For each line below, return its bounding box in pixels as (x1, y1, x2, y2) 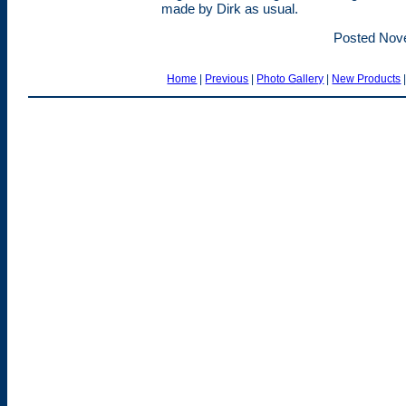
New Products (332, 72, 401, 85)
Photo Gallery (256, 72, 324, 85)
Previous (205, 72, 249, 85)
